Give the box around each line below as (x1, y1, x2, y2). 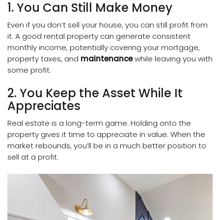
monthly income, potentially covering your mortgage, (7, 42, 200, 53)
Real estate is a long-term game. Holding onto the (7, 118, 191, 129)
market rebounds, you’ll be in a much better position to (7, 140, 206, 151)
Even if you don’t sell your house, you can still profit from (7, 20, 208, 30)
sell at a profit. (7, 152, 58, 163)
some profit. (7, 65, 51, 76)
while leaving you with (133, 54, 213, 64)
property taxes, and (7, 54, 81, 64)
